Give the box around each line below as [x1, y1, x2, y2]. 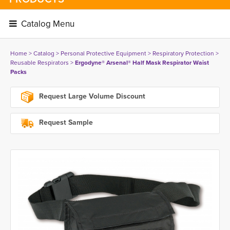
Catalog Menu [18, 17, 74, 30]
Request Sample [37, 117, 93, 128]
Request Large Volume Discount [37, 91, 145, 102]
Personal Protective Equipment [61, 49, 146, 58]
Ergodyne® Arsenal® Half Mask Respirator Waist [75, 58, 209, 67]
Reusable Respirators [10, 58, 69, 67]
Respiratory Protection [152, 49, 214, 58]
